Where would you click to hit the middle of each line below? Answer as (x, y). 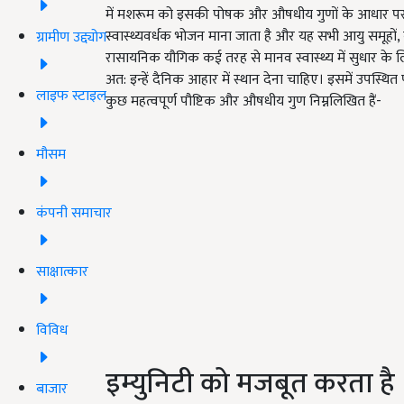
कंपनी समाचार (74, 213)
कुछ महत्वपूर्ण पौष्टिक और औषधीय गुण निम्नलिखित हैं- (243, 102)
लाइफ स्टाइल (71, 96)
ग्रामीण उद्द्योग (71, 37)
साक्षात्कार (62, 271)
